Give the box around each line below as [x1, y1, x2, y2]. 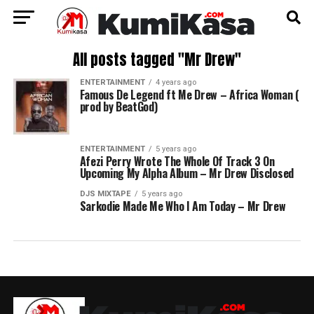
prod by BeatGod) [79, 98, 158, 115]
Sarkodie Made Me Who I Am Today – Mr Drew [79, 198, 286, 214]
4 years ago [155, 78, 196, 87]
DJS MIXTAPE [79, 189, 131, 198]
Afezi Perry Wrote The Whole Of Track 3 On [79, 153, 275, 170]
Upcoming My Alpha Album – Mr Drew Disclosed [79, 165, 294, 182]
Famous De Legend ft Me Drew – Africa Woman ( [79, 86, 299, 103]
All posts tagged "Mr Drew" [72, 49, 241, 71]
